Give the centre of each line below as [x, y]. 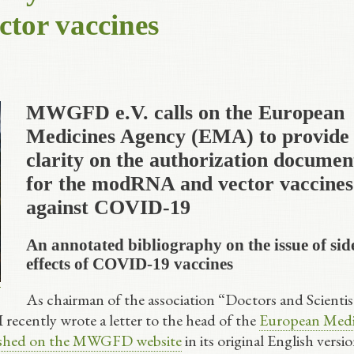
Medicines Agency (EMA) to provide [187, 136]
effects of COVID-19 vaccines [129, 263]
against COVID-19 [108, 207]
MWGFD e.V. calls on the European [185, 112]
